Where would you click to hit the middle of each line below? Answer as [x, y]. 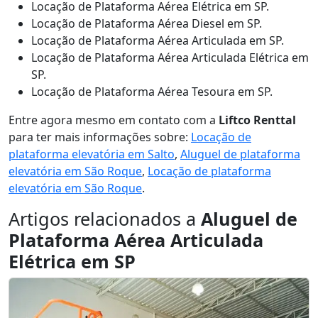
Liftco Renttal [257, 120]
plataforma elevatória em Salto [92, 154]
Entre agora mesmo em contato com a [114, 120]
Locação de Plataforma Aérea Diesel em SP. [147, 23]
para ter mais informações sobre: [100, 137]
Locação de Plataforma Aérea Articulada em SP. [158, 40]
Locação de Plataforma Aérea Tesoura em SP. [152, 92]
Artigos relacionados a [105, 219]
